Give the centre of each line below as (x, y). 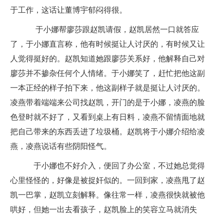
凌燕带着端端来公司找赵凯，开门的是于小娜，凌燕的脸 (107, 102)
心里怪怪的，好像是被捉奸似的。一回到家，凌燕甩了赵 (107, 180)
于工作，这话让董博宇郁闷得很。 (68, 10)
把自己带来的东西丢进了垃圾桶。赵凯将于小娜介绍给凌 (107, 132)
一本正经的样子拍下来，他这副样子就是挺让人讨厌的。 (107, 88)
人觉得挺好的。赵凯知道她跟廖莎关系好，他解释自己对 (107, 59)
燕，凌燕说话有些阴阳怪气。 (61, 146)
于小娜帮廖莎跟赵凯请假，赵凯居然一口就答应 (112, 29)
